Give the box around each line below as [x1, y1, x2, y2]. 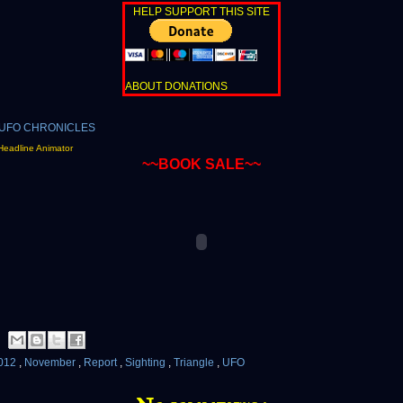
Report [84, 356, 120, 370]
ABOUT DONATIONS [125, 80, 228, 94]
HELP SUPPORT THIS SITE [125, 5, 278, 19]
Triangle [174, 356, 217, 370]
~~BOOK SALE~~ [142, 157, 261, 173]
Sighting [125, 356, 168, 370]
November [24, 356, 78, 370]
